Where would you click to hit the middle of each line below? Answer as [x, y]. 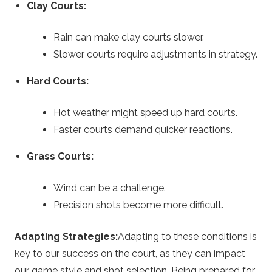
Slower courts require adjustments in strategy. [155, 54]
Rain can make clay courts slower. [129, 37]
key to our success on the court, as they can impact [130, 253]
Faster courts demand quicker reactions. [143, 129]
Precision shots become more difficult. [138, 205]
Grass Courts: [60, 156]
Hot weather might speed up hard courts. [145, 112]
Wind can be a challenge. [110, 188]
